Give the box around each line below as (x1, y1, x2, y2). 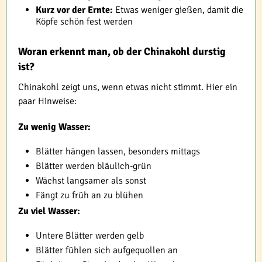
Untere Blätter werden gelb (36, 229, 144, 242)
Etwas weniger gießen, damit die (113, 4, 243, 16)
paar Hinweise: (18, 95, 77, 107)
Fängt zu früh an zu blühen (36, 189, 143, 201)
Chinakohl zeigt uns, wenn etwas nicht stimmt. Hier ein (18, 81, 237, 93)
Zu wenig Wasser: (18, 120, 91, 133)
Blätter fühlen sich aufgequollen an (36, 244, 178, 256)
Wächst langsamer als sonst (36, 174, 146, 187)
